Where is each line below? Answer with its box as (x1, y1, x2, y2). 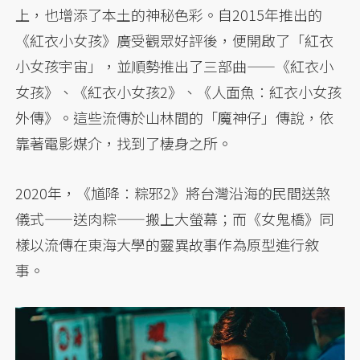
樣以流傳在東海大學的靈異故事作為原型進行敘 (15, 234, 320, 256)
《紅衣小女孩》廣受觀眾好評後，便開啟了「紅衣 (15, 30, 334, 51)
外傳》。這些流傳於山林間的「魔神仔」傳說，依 (15, 107, 334, 129)
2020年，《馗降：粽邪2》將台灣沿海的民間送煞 (15, 182, 331, 204)
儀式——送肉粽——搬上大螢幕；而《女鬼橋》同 (15, 208, 334, 230)
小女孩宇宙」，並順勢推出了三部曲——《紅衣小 (15, 55, 334, 77)
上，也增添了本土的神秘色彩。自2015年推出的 (15, 4, 323, 26)
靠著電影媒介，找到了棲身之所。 (15, 133, 233, 154)
